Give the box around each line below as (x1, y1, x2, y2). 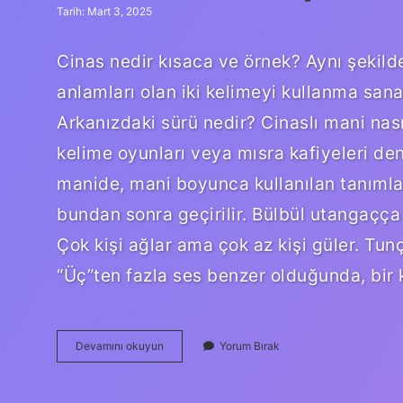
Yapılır (163, 370, 193, 384)
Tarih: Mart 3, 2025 (57, 4, 152, 18)
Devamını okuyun (76, 338, 164, 353)
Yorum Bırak (219, 338, 280, 353)
